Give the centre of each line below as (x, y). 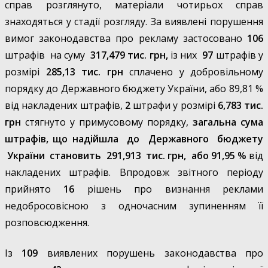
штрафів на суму (48, 55)
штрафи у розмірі (174, 106)
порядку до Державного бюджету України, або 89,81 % (134, 89)
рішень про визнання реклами (169, 189)
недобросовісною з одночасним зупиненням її (134, 206)
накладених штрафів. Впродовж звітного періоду (134, 173)
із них (185, 55)
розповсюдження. (47, 223)
